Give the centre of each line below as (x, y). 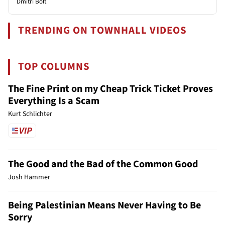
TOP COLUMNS (54, 66)
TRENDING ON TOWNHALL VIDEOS (103, 30)
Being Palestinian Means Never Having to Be (104, 205)
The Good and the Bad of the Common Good (103, 164)
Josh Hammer (29, 177)
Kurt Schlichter (30, 114)
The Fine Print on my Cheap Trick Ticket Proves (110, 89)
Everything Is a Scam (54, 101)
